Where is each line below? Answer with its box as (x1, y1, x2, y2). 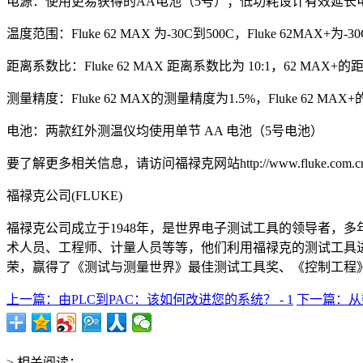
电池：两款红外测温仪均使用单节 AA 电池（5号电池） (6, 123, 323, 138)
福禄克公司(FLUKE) (6, 188, 122, 203)
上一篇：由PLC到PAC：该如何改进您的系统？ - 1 (6, 292, 293, 306)
